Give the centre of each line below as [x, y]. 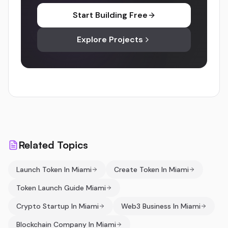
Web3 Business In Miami [161, 206]
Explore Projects [110, 39]
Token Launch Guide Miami [61, 188]
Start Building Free [110, 15]
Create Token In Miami [151, 169]
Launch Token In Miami [54, 169]
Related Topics [53, 145]
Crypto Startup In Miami [58, 206]
